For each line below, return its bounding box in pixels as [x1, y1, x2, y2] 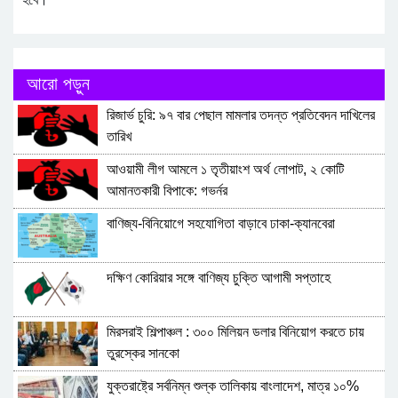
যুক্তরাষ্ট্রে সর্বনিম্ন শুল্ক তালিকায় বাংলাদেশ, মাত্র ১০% [107, 378, 359, 394]
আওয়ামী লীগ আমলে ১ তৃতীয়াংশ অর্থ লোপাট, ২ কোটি [107, 161, 344, 177]
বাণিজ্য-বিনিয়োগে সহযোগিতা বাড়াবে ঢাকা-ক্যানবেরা [107, 215, 335, 231]
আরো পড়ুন [27, 73, 90, 93]
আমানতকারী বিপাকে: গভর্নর [107, 182, 227, 198]
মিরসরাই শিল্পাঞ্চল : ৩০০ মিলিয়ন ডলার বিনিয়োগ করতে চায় [107, 323, 364, 339]
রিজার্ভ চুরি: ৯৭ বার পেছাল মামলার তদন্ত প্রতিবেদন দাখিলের [107, 107, 375, 123]
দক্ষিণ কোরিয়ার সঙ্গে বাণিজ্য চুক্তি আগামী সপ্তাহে [107, 269, 330, 285]
